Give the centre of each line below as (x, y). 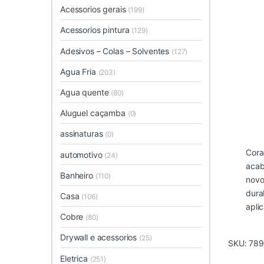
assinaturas (83, 134)
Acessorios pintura (96, 30)
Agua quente (86, 92)
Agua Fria (79, 71)
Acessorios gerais (94, 9)
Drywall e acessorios (100, 237)
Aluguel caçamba (94, 113)
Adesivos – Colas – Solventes (116, 51)
